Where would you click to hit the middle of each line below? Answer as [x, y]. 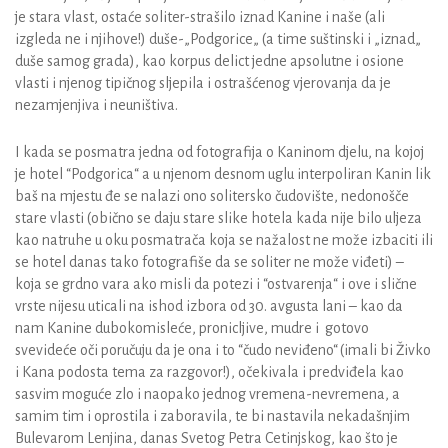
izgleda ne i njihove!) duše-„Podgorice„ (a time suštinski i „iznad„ [218, 39]
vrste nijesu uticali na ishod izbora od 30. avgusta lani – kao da [209, 306]
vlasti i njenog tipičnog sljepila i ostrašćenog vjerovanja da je [203, 83]
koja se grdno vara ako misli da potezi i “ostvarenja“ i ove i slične [216, 284]
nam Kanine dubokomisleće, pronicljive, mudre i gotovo [192, 328]
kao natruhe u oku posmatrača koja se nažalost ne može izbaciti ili [224, 240]
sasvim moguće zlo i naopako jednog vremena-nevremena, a [207, 394]
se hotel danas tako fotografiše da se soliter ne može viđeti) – [209, 262]
